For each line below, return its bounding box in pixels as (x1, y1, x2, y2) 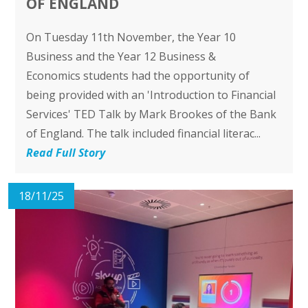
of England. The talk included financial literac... (26, 125, 261, 141)
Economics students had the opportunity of (26, 67, 250, 83)
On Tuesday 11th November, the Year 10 (26, 29, 236, 45)
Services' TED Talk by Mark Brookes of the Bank (26, 106, 277, 122)
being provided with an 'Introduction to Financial (26, 87, 276, 102)
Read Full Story (26, 144, 106, 160)
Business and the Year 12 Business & (26, 48, 217, 64)
